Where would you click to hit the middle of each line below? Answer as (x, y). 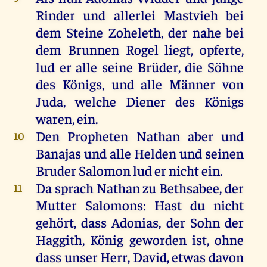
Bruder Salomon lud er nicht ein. (129, 170)
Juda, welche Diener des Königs (140, 101)
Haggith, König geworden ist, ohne (140, 239)
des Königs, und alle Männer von (140, 83)
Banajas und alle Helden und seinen (140, 153)
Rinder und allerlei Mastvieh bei (140, 14)
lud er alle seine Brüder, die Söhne (140, 66)
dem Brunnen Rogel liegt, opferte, (140, 49)
